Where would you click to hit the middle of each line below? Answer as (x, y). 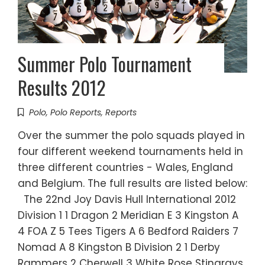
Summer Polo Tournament (105, 64)
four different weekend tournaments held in (130, 152)
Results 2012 (62, 88)
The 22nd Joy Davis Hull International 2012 (127, 200)
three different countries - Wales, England (125, 168)
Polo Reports (76, 113)
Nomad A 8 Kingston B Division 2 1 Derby (119, 248)
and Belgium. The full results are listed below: (132, 184)
